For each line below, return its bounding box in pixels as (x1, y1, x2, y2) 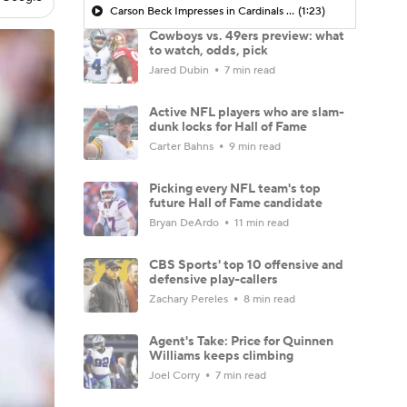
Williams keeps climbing (149, 347, 293, 364)
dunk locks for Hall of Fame (149, 118, 307, 135)
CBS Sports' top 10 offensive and (149, 256, 343, 273)
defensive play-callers (149, 271, 278, 288)
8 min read (241, 292, 295, 306)
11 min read (232, 215, 289, 230)
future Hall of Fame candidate (149, 194, 323, 212)
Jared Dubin (149, 63, 212, 77)
